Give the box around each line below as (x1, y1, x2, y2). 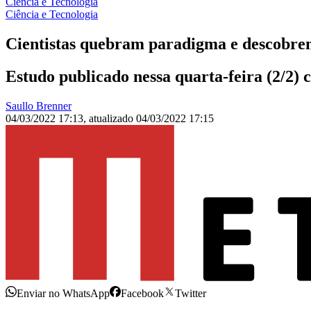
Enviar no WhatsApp (17, 287, 110, 300)
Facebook (121, 287, 164, 300)
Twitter (175, 287, 206, 300)
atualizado (89, 112, 136, 125)
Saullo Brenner (6, 100, 72, 112)
